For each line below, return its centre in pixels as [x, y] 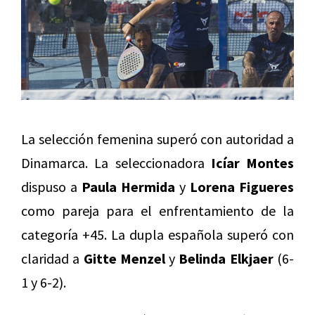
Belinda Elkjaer [226, 258]
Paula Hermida [128, 186]
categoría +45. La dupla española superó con [157, 234]
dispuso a [51, 186]
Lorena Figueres [242, 186]
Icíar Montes [252, 162]
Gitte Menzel [124, 258]
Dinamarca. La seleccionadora [116, 162]
